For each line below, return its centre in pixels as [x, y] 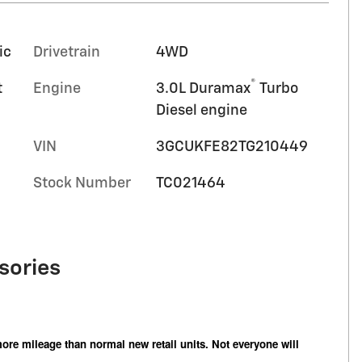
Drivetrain [67, 52]
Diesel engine [201, 110]
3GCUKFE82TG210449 [232, 147]
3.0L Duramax [203, 88]
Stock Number [82, 183]
